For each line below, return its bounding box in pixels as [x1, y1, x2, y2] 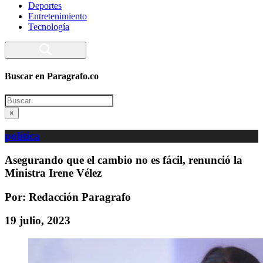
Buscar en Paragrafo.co [5, 71, 99, 82]
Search [4, 93, 29, 104]
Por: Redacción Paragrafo [5, 190, 131, 203]
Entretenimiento [28, 11, 87, 21]
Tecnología [28, 22, 69, 32]
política [5, 130, 40, 143]
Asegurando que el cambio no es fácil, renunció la [5, 153, 242, 166]
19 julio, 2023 [5, 214, 70, 227]
